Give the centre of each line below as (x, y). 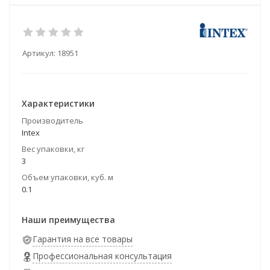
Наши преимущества (68, 220)
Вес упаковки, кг (53, 149)
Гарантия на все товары (83, 239)
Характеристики (58, 103)
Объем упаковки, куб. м (67, 177)
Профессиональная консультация (102, 256)
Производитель (52, 121)
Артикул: (39, 53)
